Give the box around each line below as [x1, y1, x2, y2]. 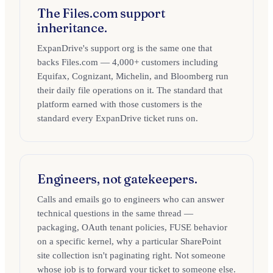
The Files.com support [37, 5, 165, 21]
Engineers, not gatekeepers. [37, 171, 197, 186]
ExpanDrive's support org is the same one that [37, 43, 212, 53]
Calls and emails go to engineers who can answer [37, 194, 224, 204]
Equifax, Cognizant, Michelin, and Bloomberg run [37, 71, 229, 81]
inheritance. [37, 20, 107, 35]
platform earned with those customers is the [37, 99, 202, 109]
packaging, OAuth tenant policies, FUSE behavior [37, 222, 227, 232]
